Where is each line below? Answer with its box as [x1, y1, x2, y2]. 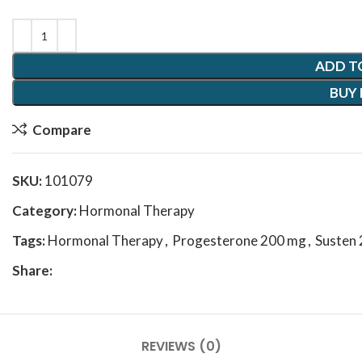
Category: [12, 202, 77, 219]
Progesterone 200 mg [172, 232, 306, 249]
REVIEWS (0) [141, 337, 221, 356]
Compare [32, 120, 91, 138]
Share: [12, 262, 53, 279]
